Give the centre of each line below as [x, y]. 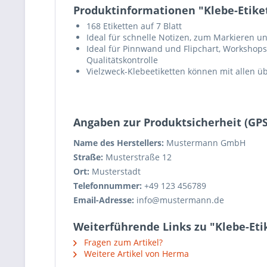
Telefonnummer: [108, 186]
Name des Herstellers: [119, 143]
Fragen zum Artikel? [122, 242]
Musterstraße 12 [137, 157]
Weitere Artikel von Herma [135, 254]
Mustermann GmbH [205, 143]
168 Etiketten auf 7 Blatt [134, 26]
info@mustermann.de [179, 200]
